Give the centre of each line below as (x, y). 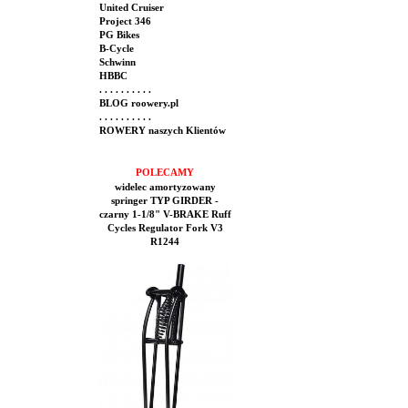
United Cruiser (130, 8)
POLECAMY (165, 173)
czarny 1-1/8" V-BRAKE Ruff (165, 214)
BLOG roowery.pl (138, 103)
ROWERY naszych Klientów (161, 131)
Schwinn (116, 62)
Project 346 (124, 21)
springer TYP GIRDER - (165, 201)
